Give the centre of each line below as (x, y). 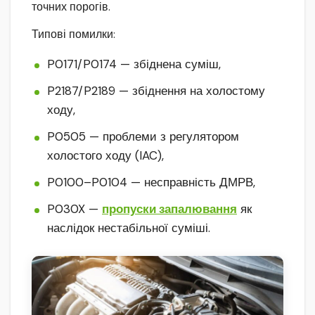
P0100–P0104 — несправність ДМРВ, (151, 182)
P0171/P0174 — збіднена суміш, (134, 64)
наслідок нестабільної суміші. (129, 228)
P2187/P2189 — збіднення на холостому (156, 91)
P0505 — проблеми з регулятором (143, 137)
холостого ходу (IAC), (105, 156)
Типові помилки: (73, 34)
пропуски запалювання (169, 209)
